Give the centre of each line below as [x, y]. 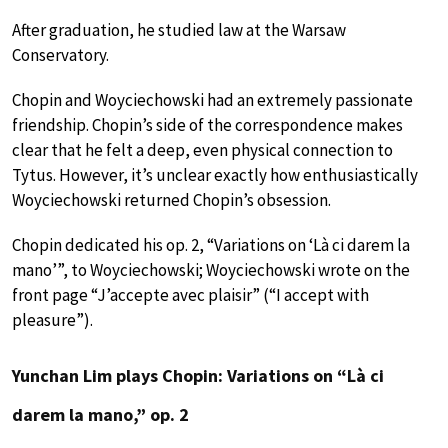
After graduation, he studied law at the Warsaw [179, 29]
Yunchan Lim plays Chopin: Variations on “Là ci [198, 375]
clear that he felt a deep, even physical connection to [202, 149]
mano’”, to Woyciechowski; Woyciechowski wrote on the [211, 269]
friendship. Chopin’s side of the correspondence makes [207, 124]
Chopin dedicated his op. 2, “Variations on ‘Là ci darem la [211, 244]
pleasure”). [52, 319]
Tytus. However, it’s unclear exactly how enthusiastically [215, 174]
